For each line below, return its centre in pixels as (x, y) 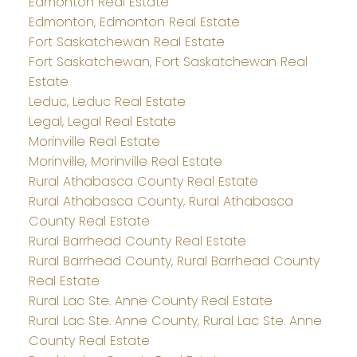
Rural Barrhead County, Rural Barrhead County (174, 261)
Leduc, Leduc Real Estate (107, 102)
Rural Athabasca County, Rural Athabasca (161, 202)
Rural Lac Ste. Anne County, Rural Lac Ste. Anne (175, 321)
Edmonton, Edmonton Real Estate (134, 22)
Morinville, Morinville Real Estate (125, 162)
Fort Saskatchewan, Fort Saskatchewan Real (168, 62)
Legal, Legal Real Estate (102, 122)
